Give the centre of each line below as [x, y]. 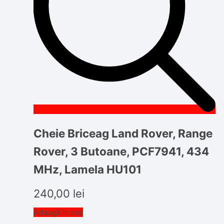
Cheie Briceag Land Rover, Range [123, 133]
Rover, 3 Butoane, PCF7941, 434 [121, 151]
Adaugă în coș [58, 212]
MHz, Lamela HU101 [88, 169]
